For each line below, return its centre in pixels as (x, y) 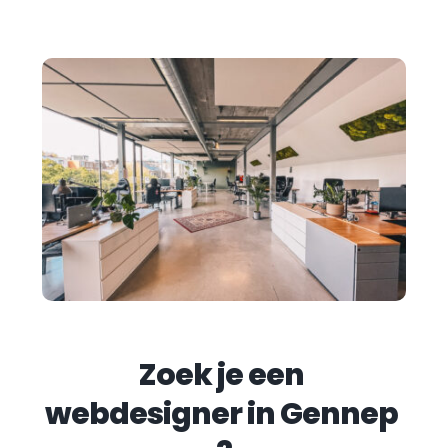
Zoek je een (221, 374)
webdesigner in (162, 413)
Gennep (338, 413)
